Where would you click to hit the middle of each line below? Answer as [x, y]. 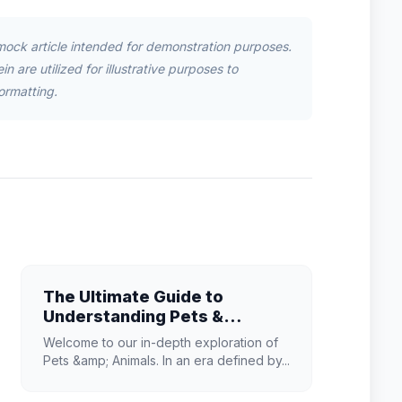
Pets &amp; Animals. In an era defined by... [166, 360]
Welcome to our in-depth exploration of [160, 342]
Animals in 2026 [107, 336]
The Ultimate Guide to [133, 297]
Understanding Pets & [133, 316]
